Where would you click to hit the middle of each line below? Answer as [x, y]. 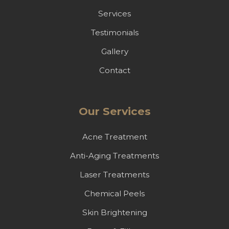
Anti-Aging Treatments [114, 156]
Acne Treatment [114, 137]
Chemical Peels [114, 194]
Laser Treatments [114, 175]
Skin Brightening [114, 213]
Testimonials [114, 33]
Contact [114, 71]
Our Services [114, 111]
